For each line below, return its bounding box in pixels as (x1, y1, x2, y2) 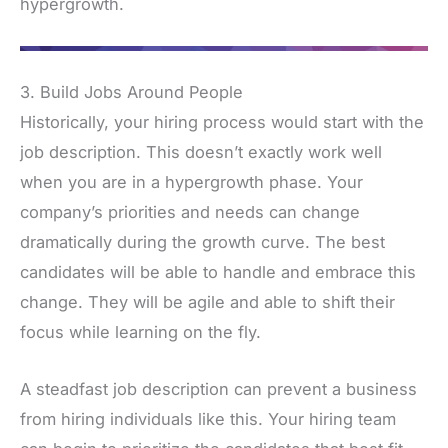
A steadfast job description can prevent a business (20, 378, 417, 399)
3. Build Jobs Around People (20, 82, 243, 103)
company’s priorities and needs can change (20, 202, 360, 223)
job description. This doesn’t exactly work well (20, 142, 382, 163)
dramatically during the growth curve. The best (20, 232, 385, 253)
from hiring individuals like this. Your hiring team (20, 408, 396, 429)
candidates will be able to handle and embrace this (20, 262, 416, 283)
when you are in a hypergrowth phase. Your (20, 172, 363, 193)
